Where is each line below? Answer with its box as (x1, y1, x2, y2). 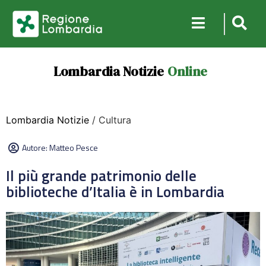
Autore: (22, 141, 49, 154)
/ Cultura (89, 114, 131, 126)
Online (167, 62, 207, 80)
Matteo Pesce (49, 141, 98, 154)
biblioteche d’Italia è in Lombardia (6, 180, 224, 203)
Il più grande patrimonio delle (6, 164, 197, 187)
